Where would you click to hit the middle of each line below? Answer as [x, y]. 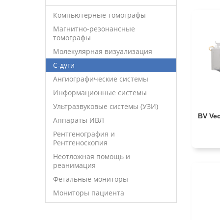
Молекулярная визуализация [103, 51]
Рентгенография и [84, 134]
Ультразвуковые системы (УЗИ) [106, 106]
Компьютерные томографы [99, 15]
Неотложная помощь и [92, 156]
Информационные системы [100, 92]
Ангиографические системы [101, 79]
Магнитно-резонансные [94, 28]
